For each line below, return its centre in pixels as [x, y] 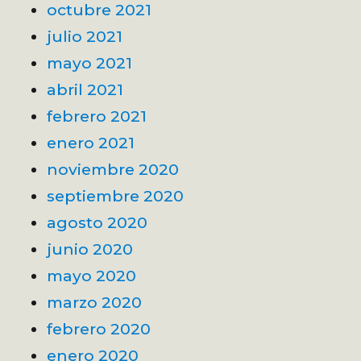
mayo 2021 [90, 63]
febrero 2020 [99, 329]
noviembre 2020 [113, 170]
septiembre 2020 [116, 196]
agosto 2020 [98, 223]
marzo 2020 [95, 303]
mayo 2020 [92, 276]
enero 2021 [91, 143]
